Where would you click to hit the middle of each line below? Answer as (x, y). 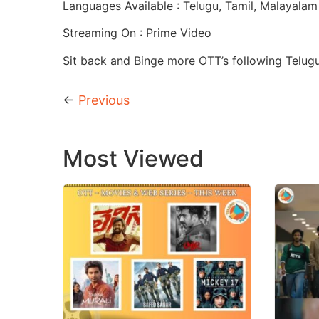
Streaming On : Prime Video (137, 33)
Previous (104, 100)
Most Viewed (133, 158)
